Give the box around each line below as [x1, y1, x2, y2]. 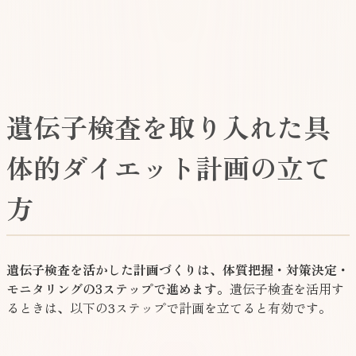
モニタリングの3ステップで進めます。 [6, 279, 230, 299]
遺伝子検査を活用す [230, 279, 344, 299]
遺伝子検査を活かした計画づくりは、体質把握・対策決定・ [6, 260, 350, 280]
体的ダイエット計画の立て [6, 148, 331, 188]
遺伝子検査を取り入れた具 [6, 107, 331, 147]
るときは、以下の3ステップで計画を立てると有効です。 [6, 298, 331, 318]
